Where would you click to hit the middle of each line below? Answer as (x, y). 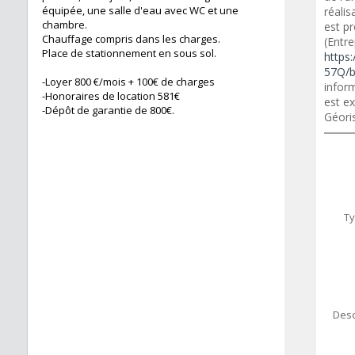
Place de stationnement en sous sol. (129, 53)
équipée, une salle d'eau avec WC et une (140, 11)
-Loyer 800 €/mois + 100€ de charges (128, 82)
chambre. (65, 25)
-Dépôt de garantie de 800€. (108, 111)
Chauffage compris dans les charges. (131, 39)
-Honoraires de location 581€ (111, 96)
